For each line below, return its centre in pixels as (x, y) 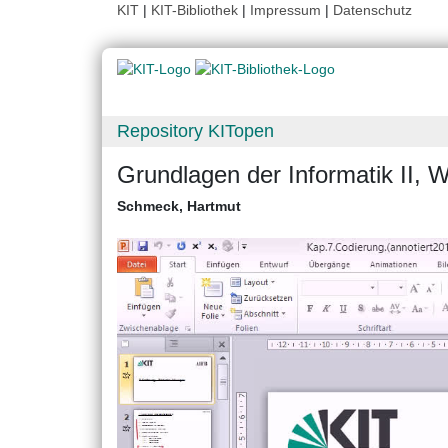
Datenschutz (372, 10)
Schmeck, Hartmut (179, 206)
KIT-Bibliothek (196, 10)
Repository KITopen (195, 131)
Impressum (285, 10)
